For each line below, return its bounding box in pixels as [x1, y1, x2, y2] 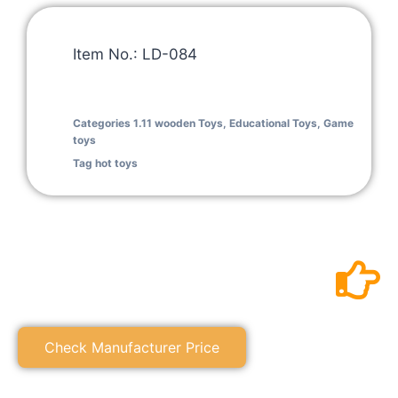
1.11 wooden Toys [133, 116, 223, 131]
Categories [73, 116, 131, 131]
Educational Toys [229, 116, 317, 131]
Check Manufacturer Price [44, 338, 219, 357]
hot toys [95, 156, 138, 171]
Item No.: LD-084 [73, 45, 197, 64]
